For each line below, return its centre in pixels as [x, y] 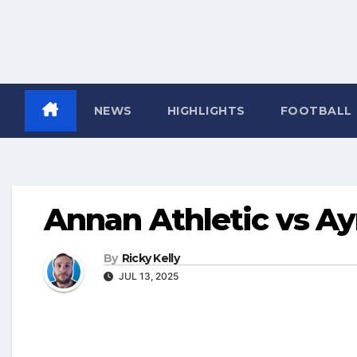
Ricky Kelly [150, 259]
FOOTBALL [318, 111]
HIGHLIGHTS [206, 111]
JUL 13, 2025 [147, 277]
